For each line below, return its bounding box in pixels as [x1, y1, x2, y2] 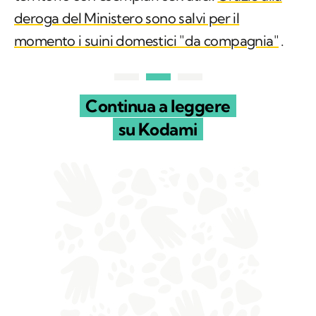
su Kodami [119, 119, 197, 140]
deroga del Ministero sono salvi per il [14, 9, 240, 28]
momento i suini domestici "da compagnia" [14, 32, 279, 50]
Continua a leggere [85, 95, 231, 117]
